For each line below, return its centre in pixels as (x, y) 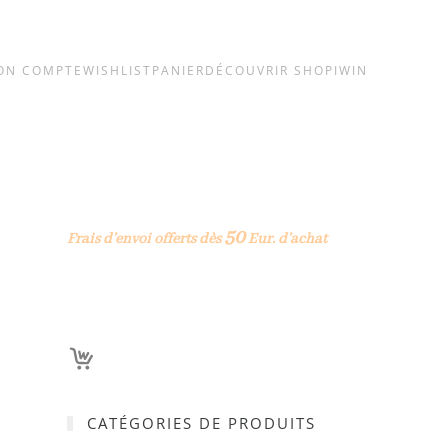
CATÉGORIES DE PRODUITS (199, 423)
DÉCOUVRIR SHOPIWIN (286, 70)
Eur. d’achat (285, 239)
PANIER (178, 70)
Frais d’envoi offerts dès (145, 239)
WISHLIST (117, 70)
